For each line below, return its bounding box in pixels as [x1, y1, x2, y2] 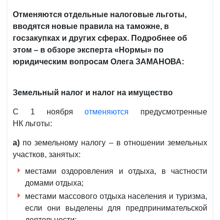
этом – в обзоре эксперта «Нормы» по [13, 46, 164, 55]
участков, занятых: [13, 150, 81, 159]
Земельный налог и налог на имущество [13, 88, 173, 97]
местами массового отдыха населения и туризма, [25, 192, 207, 201]
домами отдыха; [25, 179, 83, 188]
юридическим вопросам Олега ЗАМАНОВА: [13, 57, 188, 66]
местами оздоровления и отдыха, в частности [25, 167, 207, 176]
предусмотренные [129, 108, 207, 116]
